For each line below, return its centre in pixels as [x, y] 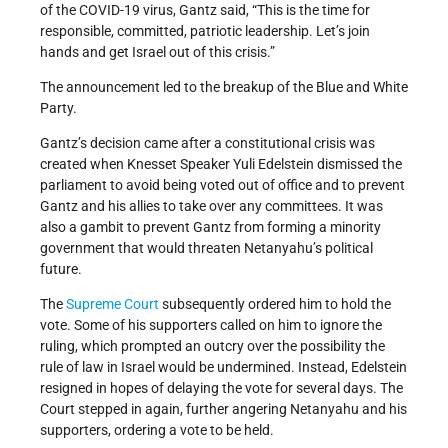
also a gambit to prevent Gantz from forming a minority [210, 227]
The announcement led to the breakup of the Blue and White [224, 87]
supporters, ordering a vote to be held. [157, 430]
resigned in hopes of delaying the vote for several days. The [221, 388]
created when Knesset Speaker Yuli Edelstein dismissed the [221, 164]
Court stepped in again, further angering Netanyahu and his [223, 409]
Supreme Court [112, 304]
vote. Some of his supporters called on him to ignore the [211, 325]
